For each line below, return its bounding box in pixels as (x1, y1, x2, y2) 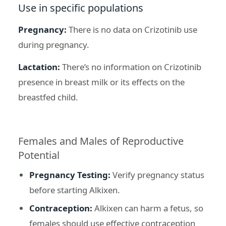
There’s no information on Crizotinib (62, 61, 201, 73)
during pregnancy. (18, 38, 89, 50)
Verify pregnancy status (110, 168, 204, 181)
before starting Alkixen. (29, 184, 120, 196)
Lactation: (18, 61, 62, 73)
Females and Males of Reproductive (18, 134, 184, 148)
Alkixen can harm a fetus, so (92, 202, 203, 214)
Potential (18, 148, 60, 162)
